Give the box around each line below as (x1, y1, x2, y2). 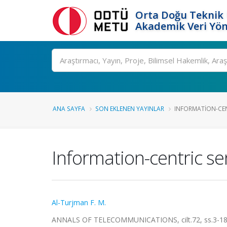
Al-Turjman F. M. (52, 198, 106, 207)
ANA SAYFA (53, 104, 85, 112)
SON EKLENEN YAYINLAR (95, 104, 164, 112)
